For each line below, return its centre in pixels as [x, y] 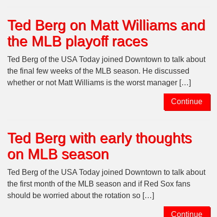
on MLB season [58, 154]
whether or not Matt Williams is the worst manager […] [99, 83]
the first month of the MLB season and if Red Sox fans [99, 184]
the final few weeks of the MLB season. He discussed [98, 71]
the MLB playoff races [77, 41]
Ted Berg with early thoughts [100, 138]
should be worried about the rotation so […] [81, 196]
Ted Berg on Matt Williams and [106, 25]
